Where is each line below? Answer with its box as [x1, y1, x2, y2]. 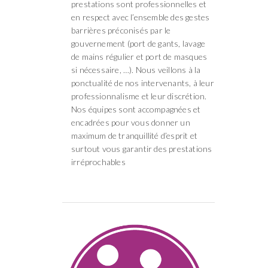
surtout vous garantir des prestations [71, 143, 212, 154]
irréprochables [71, 156, 126, 167]
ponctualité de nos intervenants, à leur [71, 77, 214, 88]
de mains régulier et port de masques [71, 51, 208, 62]
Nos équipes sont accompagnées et [71, 103, 201, 114]
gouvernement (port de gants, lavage [71, 38, 205, 48]
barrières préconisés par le [71, 25, 171, 35]
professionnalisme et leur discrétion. [71, 90, 207, 101]
